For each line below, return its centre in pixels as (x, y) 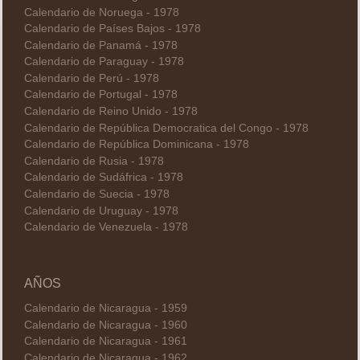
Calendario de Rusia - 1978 (94, 161)
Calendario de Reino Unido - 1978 (110, 112)
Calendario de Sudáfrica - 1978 (103, 178)
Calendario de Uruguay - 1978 (101, 211)
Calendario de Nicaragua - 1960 (105, 325)
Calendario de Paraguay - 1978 (104, 62)
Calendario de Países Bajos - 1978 (112, 29)
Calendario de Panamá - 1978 (100, 45)
